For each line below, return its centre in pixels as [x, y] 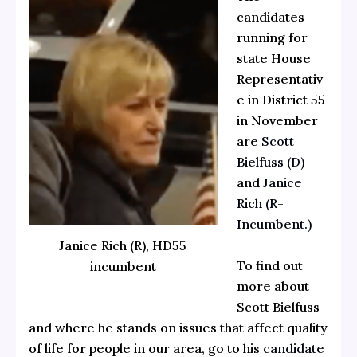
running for [272, 38]
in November [277, 121]
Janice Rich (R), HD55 [123, 245]
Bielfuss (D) [270, 162]
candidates [270, 17]
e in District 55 [280, 100]
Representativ [279, 79]
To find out [269, 265]
